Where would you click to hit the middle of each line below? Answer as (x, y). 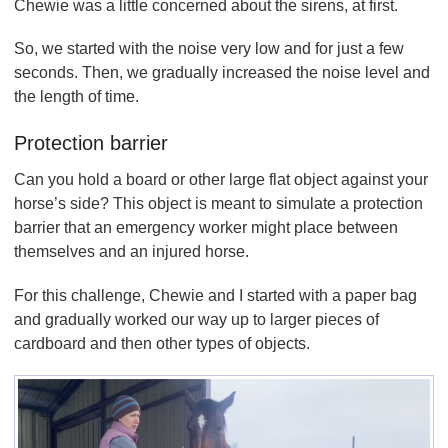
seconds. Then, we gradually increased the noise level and (222, 73)
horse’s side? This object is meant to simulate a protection (218, 204)
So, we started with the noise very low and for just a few (209, 49)
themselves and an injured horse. (133, 252)
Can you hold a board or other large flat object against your (221, 180)
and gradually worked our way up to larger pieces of (196, 319)
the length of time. (78, 97)
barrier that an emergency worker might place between (206, 228)
